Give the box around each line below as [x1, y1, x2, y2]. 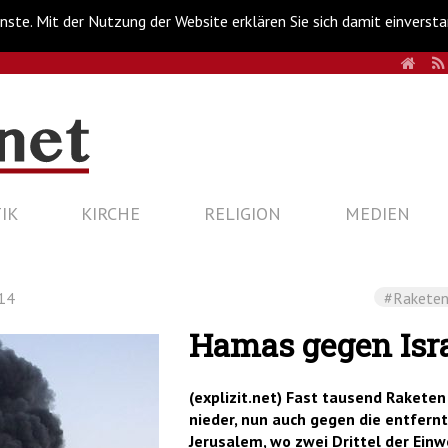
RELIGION [203, 202, 281, 225]
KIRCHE [81, 202, 141, 225]
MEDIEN [344, 202, 410, 225]
